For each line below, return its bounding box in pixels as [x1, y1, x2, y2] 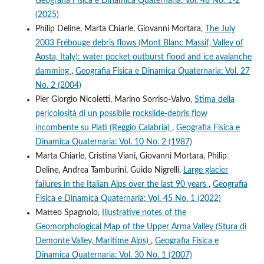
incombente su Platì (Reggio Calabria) [35, 123, 172, 132]
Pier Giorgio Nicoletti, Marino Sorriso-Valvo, [35, 95, 194, 104]
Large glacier [183, 166, 228, 174]
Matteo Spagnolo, [35, 208, 102, 217]
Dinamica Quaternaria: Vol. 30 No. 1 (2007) [35, 250, 192, 259]
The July [204, 24, 235, 33]
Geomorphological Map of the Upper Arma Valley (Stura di [35, 222, 246, 231]
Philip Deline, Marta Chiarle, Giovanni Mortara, [35, 24, 205, 33]
